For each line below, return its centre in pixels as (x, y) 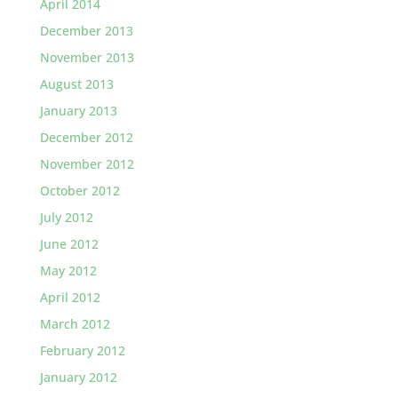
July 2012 (66, 217)
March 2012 (75, 324)
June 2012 (69, 244)
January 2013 (78, 111)
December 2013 (86, 31)
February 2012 (82, 350)
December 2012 (86, 137)
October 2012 (80, 191)
